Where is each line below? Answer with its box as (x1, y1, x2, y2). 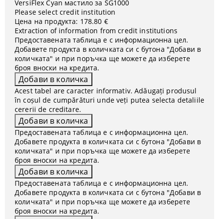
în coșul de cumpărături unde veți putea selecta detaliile (15, 95, 204, 105)
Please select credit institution (15, 7, 116, 17)
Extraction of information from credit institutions (15, 26, 177, 35)
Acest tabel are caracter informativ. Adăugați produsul (15, 86, 197, 95)
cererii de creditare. (15, 105, 81, 114)
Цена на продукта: (15, 17, 78, 26)
